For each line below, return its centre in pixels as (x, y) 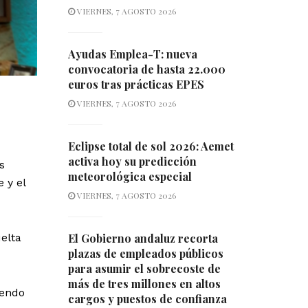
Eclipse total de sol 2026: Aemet (151, 146)
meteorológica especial (130, 177)
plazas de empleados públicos (145, 254)
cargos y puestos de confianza (147, 299)
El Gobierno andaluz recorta (143, 239)
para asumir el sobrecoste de (144, 269)
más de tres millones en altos (144, 284)
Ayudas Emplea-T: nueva (132, 54)
